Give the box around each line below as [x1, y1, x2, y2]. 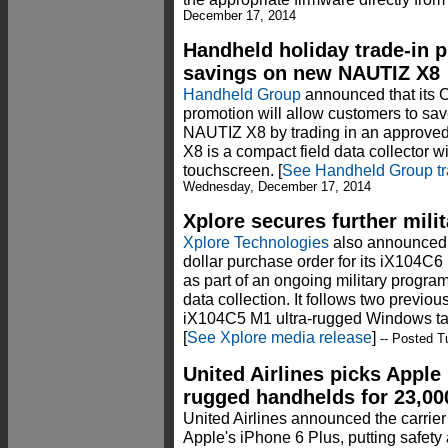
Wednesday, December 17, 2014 [183, 180, 371, 195]
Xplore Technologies [183, 233, 329, 252]
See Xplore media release [187, 328, 372, 347]
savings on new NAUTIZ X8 [183, 62, 440, 85]
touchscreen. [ [183, 161, 282, 180]
